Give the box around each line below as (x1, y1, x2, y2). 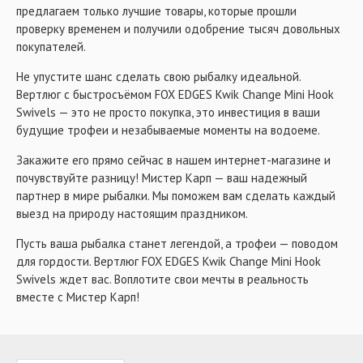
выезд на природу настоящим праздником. (16, 206, 248, 221)
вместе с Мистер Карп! (16, 289, 139, 305)
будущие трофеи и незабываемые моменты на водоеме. (16, 122, 320, 138)
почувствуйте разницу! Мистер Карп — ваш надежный (16, 170, 307, 186)
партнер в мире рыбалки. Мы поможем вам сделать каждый (16, 188, 335, 203)
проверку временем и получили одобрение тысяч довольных (16, 21, 340, 36)
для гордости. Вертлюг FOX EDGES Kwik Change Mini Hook (16, 254, 321, 269)
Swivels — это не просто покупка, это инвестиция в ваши (16, 105, 320, 120)
